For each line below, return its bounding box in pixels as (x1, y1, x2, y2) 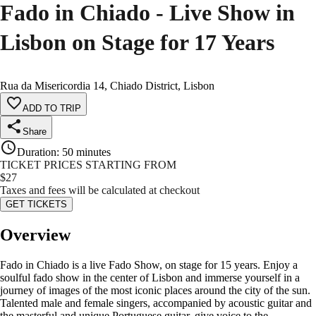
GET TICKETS (6, 199, 67, 210)
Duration (17, 146, 56, 159)
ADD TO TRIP (23, 103, 81, 114)
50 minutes (62, 146, 111, 159)
